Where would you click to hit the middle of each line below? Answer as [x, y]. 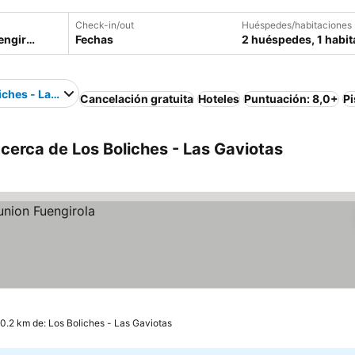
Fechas [94, 39]
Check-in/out [105, 25]
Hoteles [219, 99]
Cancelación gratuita [137, 99]
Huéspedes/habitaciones [297, 25]
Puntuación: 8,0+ [292, 99]
